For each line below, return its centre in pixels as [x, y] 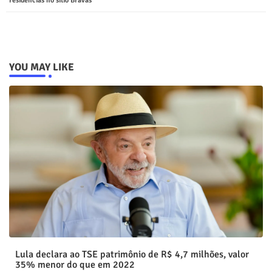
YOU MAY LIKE [42, 67]
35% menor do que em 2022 [75, 264]
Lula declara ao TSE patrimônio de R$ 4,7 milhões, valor [132, 254]
